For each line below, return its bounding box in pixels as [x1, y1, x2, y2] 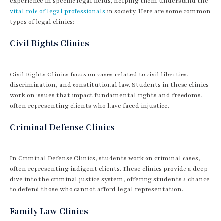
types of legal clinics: [10, 17, 74, 26]
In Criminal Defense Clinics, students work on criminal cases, [10, 154, 200, 162]
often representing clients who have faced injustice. [10, 101, 169, 110]
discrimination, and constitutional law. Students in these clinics [10, 80, 209, 89]
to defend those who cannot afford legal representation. [10, 185, 183, 193]
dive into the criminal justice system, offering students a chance [10, 175, 210, 183]
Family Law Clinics [10, 205, 88, 217]
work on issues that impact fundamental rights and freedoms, [10, 91, 203, 99]
